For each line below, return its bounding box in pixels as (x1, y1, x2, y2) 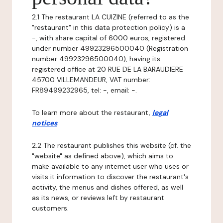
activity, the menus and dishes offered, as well (32, 183, 183, 192)
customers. (32, 204, 69, 213)
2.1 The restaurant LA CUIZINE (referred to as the (32, 12, 189, 21)
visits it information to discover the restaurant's (32, 172, 189, 181)
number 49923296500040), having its (32, 54, 160, 63)
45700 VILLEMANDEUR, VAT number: (32, 75, 150, 84)
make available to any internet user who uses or (32, 162, 189, 171)
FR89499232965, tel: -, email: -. (32, 86, 137, 95)
